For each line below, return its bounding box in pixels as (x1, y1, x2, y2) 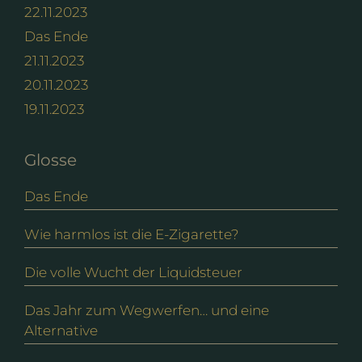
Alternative (24, 322, 98, 339)
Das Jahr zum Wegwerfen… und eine (24, 301, 269, 318)
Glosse (24, 149, 77, 170)
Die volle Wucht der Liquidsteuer (24, 263, 242, 280)
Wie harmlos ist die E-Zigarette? (24, 225, 239, 242)
